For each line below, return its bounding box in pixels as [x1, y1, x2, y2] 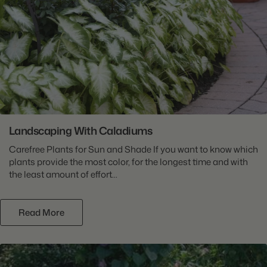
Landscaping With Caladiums [9, 122, 152, 138]
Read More [18, 206, 64, 219]
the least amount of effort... [9, 167, 117, 181]
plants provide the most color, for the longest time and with [9, 155, 248, 168]
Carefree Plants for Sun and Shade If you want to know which [9, 142, 258, 156]
